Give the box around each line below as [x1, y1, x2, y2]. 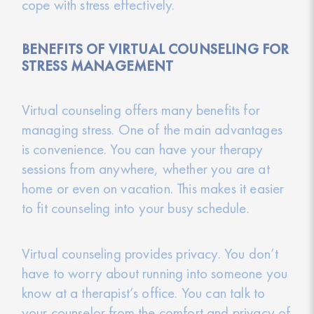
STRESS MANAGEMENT [21, 56, 174, 75]
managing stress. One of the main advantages [21, 119, 282, 139]
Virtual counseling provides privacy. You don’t [21, 243, 279, 263]
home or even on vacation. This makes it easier [21, 178, 285, 198]
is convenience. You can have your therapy [21, 139, 264, 158]
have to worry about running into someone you [21, 263, 288, 282]
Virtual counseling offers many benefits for [21, 100, 260, 119]
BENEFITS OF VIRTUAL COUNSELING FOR [21, 39, 289, 58]
